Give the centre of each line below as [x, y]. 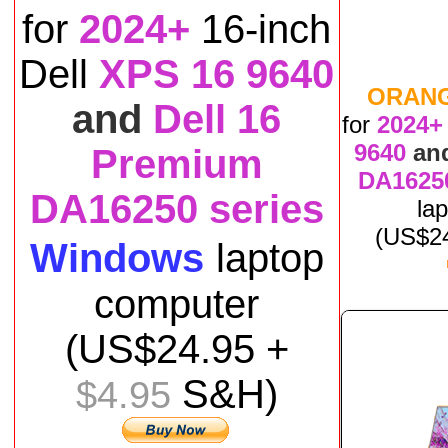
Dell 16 [211, 119]
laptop [269, 258]
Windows [116, 258]
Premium [176, 164]
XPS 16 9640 [216, 74]
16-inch [266, 29]
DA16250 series [176, 209]
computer [176, 304]
